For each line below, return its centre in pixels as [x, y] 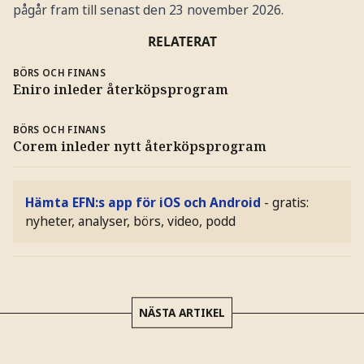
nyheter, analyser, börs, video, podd [131, 221]
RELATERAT [182, 42]
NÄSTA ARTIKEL [182, 312]
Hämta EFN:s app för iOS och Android [143, 202]
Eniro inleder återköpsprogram [120, 89]
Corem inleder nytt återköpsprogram [139, 146]
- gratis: [287, 202]
